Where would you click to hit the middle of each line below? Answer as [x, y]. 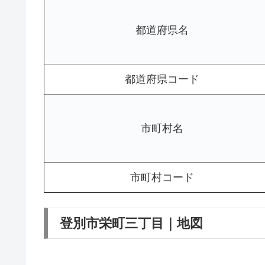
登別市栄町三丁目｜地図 [131, 224]
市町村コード [162, 178]
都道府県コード [162, 80]
